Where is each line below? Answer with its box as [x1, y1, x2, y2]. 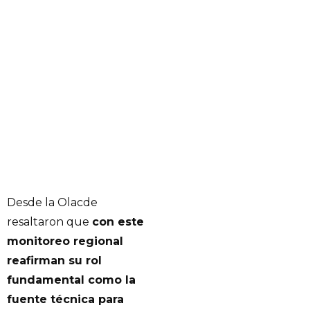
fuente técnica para [7, 293, 124, 307]
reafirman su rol [7, 254, 102, 268]
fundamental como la [7, 273, 136, 287]
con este [92, 215, 144, 229]
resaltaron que [7, 215, 92, 229]
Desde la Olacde [7, 196, 98, 210]
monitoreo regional [7, 235, 123, 248]
